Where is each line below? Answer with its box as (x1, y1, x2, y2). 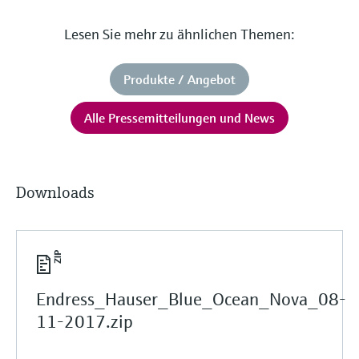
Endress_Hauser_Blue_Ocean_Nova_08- (36, 288, 346, 310)
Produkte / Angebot (123, 71, 236, 87)
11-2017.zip (36, 310, 133, 333)
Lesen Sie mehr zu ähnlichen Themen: (63, 24, 295, 43)
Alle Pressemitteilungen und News (83, 109, 275, 126)
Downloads (16, 182, 95, 203)
